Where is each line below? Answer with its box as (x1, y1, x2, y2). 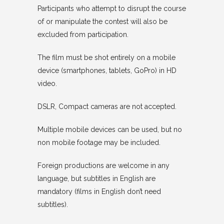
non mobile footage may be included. (37, 138, 160, 146)
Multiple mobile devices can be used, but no (37, 125, 182, 133)
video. (37, 79, 57, 87)
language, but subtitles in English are (37, 174, 155, 182)
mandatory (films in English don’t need (37, 187, 161, 195)
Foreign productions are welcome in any (37, 161, 169, 169)
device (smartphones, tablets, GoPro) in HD (37, 66, 176, 74)
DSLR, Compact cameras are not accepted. (37, 102, 176, 110)
